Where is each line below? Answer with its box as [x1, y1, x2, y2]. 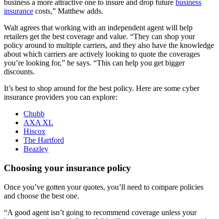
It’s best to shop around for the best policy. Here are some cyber [4, 84, 199, 93]
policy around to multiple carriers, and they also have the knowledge [4, 41, 214, 50]
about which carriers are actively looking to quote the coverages [4, 50, 200, 59]
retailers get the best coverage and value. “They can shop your [4, 32, 195, 41]
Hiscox [23, 127, 45, 136]
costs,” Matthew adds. [33, 7, 103, 16]
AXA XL [23, 118, 53, 127]
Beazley [23, 145, 48, 153]
